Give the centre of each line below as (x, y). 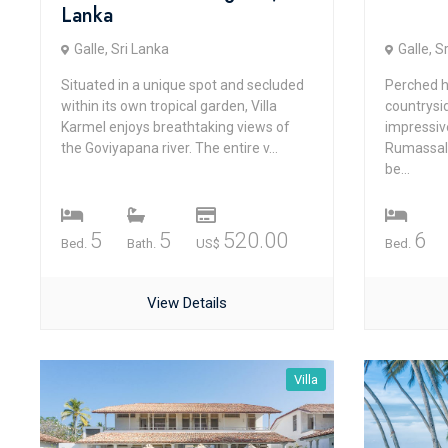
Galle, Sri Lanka (121, 49)
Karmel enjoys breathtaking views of (175, 127)
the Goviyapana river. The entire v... (169, 148)
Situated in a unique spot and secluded (182, 85)
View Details (186, 303)
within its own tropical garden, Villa (169, 106)
